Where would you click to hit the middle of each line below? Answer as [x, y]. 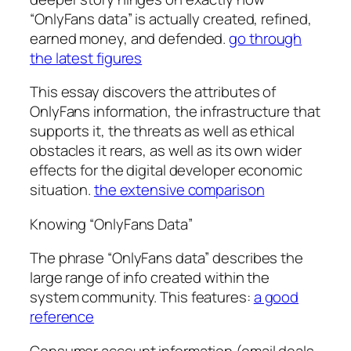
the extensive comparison [179, 190]
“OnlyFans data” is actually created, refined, [171, 18]
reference [62, 317]
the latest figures [86, 58]
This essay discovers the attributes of [153, 92]
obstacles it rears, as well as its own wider [166, 151]
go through [266, 38]
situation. [62, 190]
